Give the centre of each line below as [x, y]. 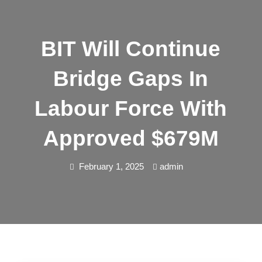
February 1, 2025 [112, 166]
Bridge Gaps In [131, 79]
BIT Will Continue [131, 49]
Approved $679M [131, 138]
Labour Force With [131, 108]
